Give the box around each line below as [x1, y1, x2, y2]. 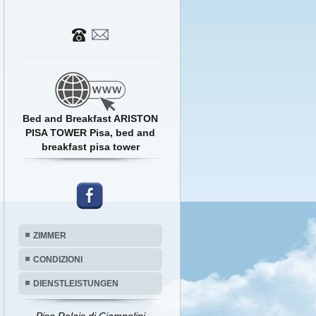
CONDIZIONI [33, 255, 83, 265]
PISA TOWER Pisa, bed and [25, 127, 156, 138]
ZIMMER [33, 231, 66, 241]
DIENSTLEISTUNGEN [33, 279, 119, 288]
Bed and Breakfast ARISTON [23, 113, 159, 124]
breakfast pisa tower [41, 141, 140, 152]
